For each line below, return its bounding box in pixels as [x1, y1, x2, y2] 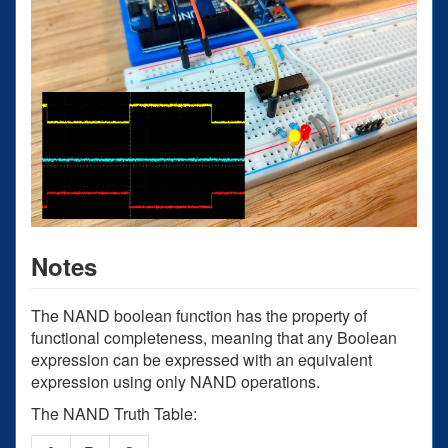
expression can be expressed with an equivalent [31, 348, 372, 372]
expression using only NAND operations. [31, 370, 320, 394]
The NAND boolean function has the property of [31, 304, 367, 328]
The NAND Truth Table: [31, 402, 197, 426]
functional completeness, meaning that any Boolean [31, 326, 397, 350]
